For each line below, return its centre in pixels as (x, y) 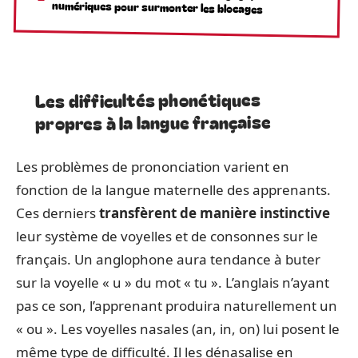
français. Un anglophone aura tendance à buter (168, 259)
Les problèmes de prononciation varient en (153, 167)
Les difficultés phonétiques (148, 99)
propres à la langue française (153, 122)
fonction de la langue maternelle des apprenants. (173, 190)
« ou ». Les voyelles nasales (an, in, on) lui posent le (178, 329)
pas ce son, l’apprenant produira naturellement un (177, 306)
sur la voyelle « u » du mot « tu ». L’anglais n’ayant (173, 282)
